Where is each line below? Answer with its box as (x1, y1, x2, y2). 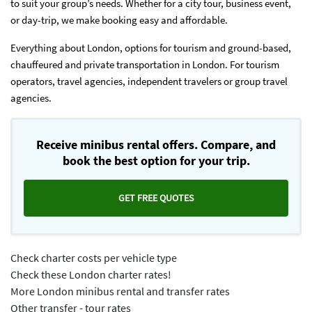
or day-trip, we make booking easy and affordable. (10, 13, 228, 27)
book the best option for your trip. (62, 153, 250, 169)
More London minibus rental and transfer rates (10, 283, 230, 298)
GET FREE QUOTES (118, 192, 194, 205)
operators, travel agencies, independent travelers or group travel (10, 75, 288, 88)
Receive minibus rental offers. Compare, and (36, 136, 276, 153)
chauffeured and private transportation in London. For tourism (10, 58, 279, 72)
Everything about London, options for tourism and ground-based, (10, 41, 291, 55)
